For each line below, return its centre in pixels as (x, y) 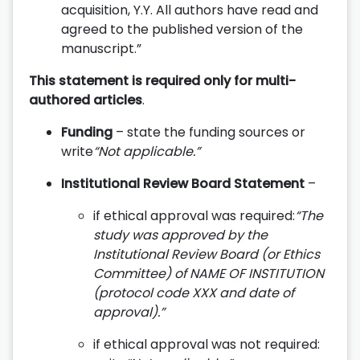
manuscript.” (101, 48)
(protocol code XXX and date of (194, 292)
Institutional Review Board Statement (183, 183)
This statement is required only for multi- (162, 80)
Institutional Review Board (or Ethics (207, 254)
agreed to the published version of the (182, 29)
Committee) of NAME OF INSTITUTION (209, 273)
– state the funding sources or (209, 132)
